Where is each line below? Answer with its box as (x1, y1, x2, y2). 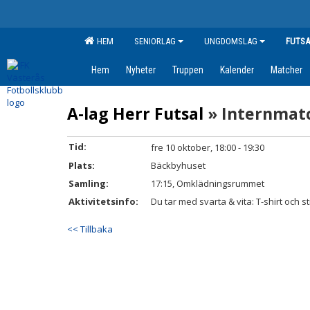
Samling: (69, 177, 109, 190)
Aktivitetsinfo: (69, 195, 138, 208)
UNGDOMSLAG (204, 36, 257, 46)
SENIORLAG (134, 36, 176, 46)
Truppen (172, 64, 203, 75)
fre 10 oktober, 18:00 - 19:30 (151, 141, 264, 154)
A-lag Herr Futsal (67, 102, 203, 125)
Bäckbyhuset (151, 159, 206, 172)
